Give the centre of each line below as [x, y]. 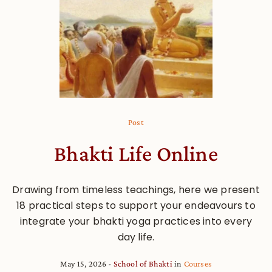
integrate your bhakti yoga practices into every [136, 221]
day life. [136, 237]
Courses [198, 263]
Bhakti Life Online [136, 153]
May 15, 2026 [83, 263]
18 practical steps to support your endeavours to [136, 205]
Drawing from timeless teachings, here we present [136, 189]
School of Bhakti [143, 263]
